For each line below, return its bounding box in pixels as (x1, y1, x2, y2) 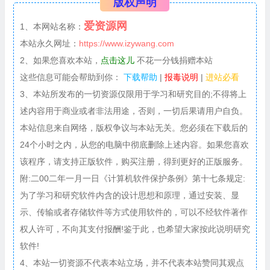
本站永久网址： (19, 38, 79, 48)
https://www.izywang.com (78, 38, 174, 48)
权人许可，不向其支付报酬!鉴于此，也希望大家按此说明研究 (19, 224, 250, 234)
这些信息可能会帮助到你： (19, 72, 121, 82)
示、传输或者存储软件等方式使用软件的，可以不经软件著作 (19, 207, 248, 217)
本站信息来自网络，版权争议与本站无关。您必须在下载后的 (19, 122, 248, 133)
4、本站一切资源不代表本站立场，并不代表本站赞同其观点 (19, 257, 244, 268)
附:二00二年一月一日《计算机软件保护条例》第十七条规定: (19, 173, 245, 183)
